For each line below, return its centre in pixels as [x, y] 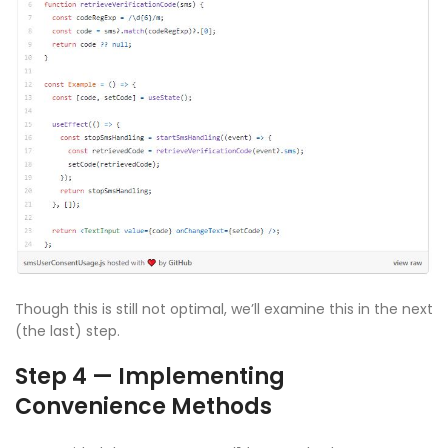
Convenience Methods [143, 406]
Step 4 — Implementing [150, 376]
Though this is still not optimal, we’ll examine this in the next [224, 308]
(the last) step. [67, 330]
